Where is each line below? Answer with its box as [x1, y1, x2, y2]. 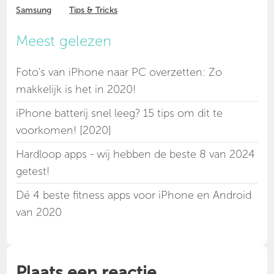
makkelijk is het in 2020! [16, 83, 136, 97]
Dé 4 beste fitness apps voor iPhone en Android [16, 188, 252, 202]
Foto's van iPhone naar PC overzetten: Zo [16, 65, 223, 80]
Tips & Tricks [69, 5, 118, 16]
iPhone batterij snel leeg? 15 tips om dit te [16, 106, 223, 120]
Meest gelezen [16, 32, 112, 50]
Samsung [16, 5, 52, 16]
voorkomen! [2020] [16, 124, 112, 138]
